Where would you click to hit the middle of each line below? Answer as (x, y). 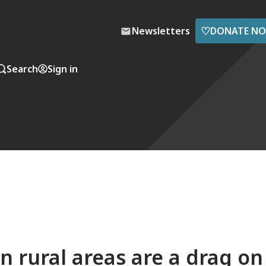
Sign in (63, 69)
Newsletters (161, 31)
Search (22, 69)
